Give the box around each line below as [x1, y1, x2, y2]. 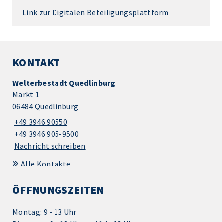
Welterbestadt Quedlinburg [12, 78, 115, 88]
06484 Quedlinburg [12, 101, 79, 111]
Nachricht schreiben [14, 141, 86, 151]
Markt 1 [12, 89, 40, 100]
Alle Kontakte [21, 159, 71, 169]
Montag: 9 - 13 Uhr [12, 206, 77, 217]
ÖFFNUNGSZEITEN [12, 183, 104, 197]
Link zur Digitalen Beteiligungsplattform [22, 7, 169, 17]
